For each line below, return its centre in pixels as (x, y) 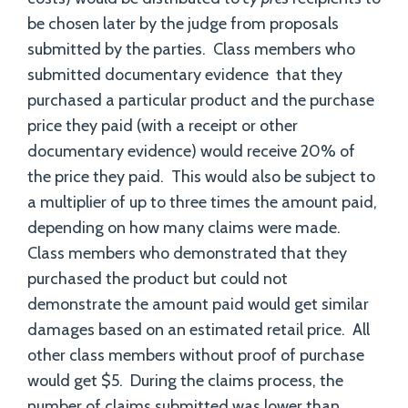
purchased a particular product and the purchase (201, 100)
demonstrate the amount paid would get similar (198, 304)
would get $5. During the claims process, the (185, 381)
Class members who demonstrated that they (187, 253)
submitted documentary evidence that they (185, 75)
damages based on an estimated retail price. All (199, 330)
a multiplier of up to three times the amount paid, (202, 202)
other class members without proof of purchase (196, 355)
